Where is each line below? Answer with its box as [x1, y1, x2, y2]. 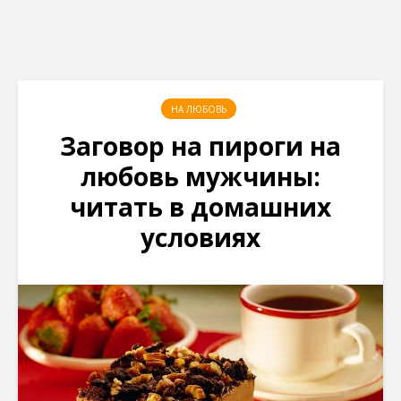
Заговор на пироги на [60, 129, 341, 163]
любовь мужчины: [81, 159, 320, 193]
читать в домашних [70, 190, 331, 224]
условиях [141, 220, 260, 254]
